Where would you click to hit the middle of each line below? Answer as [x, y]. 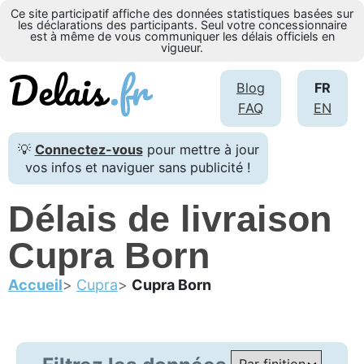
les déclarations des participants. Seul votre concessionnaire [182, 25]
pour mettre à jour [201, 149]
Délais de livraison [170, 219]
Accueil [35, 284]
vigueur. [182, 48]
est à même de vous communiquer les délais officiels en [182, 36]
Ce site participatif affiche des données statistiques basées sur [182, 13]
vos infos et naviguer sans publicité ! [138, 167]
